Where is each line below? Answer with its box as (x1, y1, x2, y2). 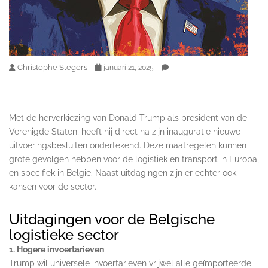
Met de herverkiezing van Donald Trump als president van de (9, 112, 247, 123)
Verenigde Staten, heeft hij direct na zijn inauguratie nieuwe (9, 126, 240, 136)
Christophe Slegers (17, 62, 87, 72)
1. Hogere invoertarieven (9, 244, 104, 254)
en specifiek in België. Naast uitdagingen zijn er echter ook (9, 167, 236, 178)
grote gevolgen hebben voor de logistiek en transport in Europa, (9, 154, 259, 164)
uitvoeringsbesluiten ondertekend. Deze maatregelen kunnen (9, 140, 246, 150)
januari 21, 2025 (103, 63, 154, 72)
